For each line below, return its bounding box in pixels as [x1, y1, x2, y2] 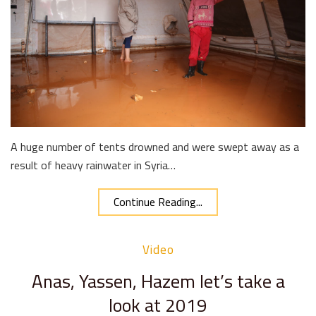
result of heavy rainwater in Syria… [11, 154, 176, 176]
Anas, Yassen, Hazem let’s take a [31, 264, 285, 299]
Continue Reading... [114, 191, 202, 213]
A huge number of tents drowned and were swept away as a [11, 136, 299, 158]
